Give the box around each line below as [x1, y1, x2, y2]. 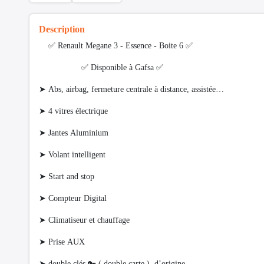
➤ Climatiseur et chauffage [39, 216, 134, 225]
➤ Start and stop [39, 172, 99, 181]
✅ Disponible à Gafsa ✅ [39, 63, 166, 72]
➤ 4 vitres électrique [39, 107, 110, 116]
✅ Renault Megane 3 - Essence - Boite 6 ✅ [39, 41, 193, 51]
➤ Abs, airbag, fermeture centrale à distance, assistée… [39, 85, 231, 94]
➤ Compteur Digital [39, 194, 111, 203]
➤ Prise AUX [39, 237, 87, 247]
